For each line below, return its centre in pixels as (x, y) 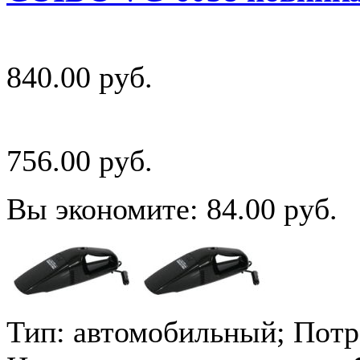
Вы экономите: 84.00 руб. (172, 209)
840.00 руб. (80, 77)
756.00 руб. (80, 160)
